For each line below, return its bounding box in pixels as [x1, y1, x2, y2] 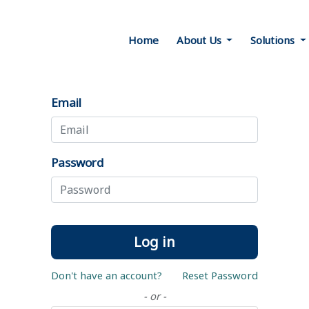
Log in [134, 232, 175, 251]
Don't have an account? [51, 268, 162, 282]
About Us [176, 33, 221, 47]
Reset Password [182, 268, 258, 282]
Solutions [250, 33, 295, 47]
